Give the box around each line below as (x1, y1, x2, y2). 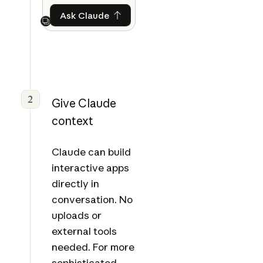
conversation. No (51, 193, 133, 206)
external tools (51, 225, 117, 238)
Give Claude (51, 96, 116, 111)
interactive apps (51, 161, 129, 174)
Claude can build (51, 146, 131, 159)
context (51, 114, 93, 129)
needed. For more (51, 241, 134, 254)
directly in (51, 177, 99, 190)
